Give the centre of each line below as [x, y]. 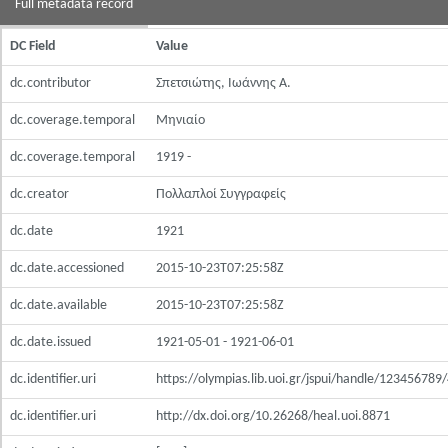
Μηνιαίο [180, 120]
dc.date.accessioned [67, 268]
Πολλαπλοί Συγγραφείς [221, 194]
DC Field [33, 46]
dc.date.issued [50, 342]
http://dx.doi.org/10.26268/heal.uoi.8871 [273, 416]
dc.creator [39, 194]
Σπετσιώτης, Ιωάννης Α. [223, 83]
